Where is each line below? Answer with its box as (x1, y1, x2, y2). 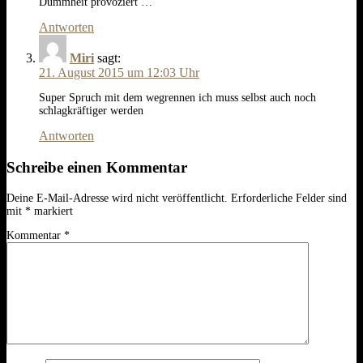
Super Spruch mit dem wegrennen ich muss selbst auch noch (39, 92, 316, 105)
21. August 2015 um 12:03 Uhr (39, 66, 199, 80)
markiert (31, 204, 73, 217)
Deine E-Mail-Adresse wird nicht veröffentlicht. (6, 191, 228, 204)
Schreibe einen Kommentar (6, 158, 187, 176)
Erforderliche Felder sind (231, 191, 347, 204)
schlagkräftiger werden (39, 105, 143, 117)
